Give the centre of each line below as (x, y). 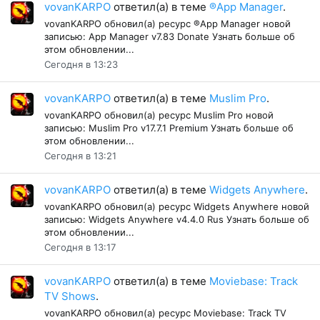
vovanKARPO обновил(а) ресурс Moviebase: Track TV (165, 312)
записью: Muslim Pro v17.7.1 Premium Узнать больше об (169, 127)
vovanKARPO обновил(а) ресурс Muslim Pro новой (159, 115)
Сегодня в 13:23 (81, 64)
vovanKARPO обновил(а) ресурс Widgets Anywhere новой (177, 206)
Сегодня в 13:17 (80, 247)
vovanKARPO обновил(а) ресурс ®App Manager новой (167, 23)
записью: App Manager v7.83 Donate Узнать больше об (170, 36)
